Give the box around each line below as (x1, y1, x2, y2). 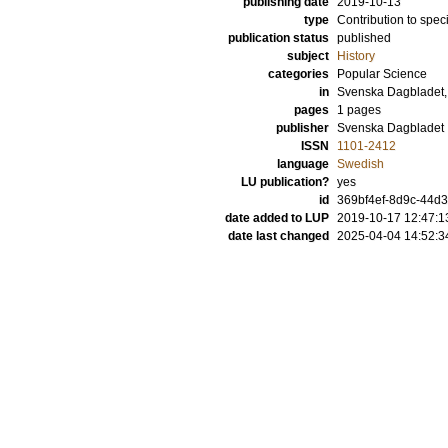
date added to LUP (225, 211, 329, 225)
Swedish (337, 157, 384, 171)
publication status (228, 31, 329, 45)
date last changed (228, 229, 329, 243)
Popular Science (337, 67, 427, 81)
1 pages (337, 103, 381, 117)
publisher (276, 121, 329, 135)
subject (287, 49, 329, 63)
